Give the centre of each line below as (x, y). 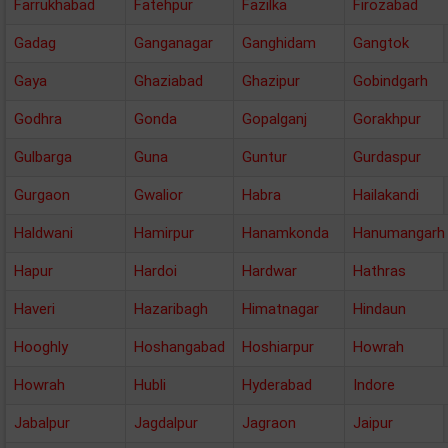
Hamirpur (164, 233)
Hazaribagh (171, 309)
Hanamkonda (285, 233)
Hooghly (41, 347)
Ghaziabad (168, 81)
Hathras (379, 271)
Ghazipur (271, 81)
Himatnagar (280, 309)
